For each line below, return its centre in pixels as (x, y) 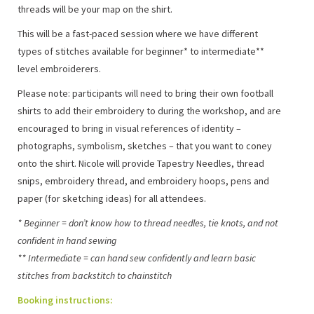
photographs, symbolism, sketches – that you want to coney (145, 145)
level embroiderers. (59, 68)
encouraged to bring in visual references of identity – (129, 128)
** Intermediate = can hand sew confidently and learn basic (137, 258)
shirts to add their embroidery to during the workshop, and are (149, 110)
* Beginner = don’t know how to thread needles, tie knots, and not (148, 223)
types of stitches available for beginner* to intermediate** (141, 51)
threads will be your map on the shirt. (95, 9)
